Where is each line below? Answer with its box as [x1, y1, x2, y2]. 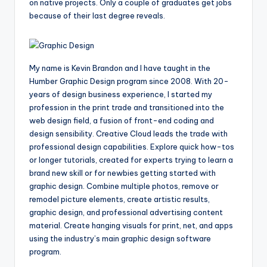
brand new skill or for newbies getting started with [29, 168, 216, 178]
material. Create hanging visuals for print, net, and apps [29, 221, 233, 231]
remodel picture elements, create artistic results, [29, 194, 210, 204]
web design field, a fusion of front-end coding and [29, 116, 214, 126]
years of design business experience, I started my [29, 89, 212, 100]
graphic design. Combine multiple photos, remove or [29, 181, 219, 191]
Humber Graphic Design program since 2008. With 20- [29, 76, 229, 86]
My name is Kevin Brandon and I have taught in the [29, 63, 210, 73]
